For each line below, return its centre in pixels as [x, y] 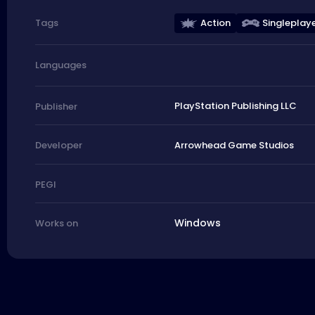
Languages [61, 65]
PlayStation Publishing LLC [235, 106]
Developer [59, 146]
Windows [197, 223]
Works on [57, 224]
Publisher [56, 106]
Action [215, 22]
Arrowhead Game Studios [234, 145]
